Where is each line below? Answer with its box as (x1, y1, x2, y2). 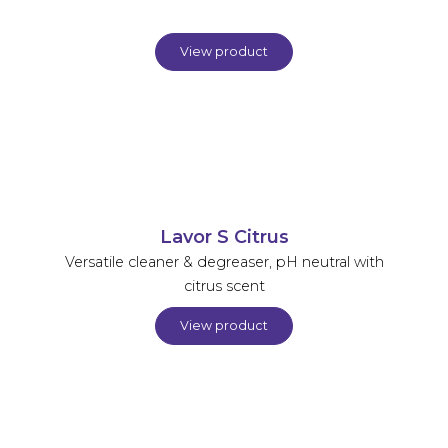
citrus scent (183, 276, 265, 295)
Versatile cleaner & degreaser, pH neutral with (64, 252, 384, 271)
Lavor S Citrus (159, 225, 289, 247)
